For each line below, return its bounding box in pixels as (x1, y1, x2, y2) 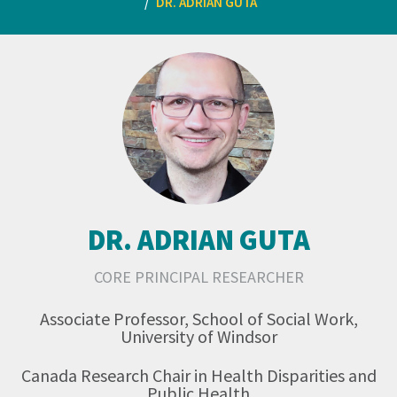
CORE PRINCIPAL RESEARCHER (93, 266, 304, 287)
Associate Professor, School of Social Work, (39, 307, 358, 330)
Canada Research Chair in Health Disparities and (20, 363, 377, 386)
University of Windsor (120, 324, 277, 347)
